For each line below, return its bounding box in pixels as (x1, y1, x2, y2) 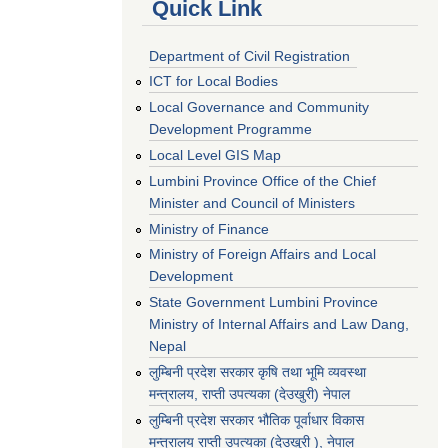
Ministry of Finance (149, 220, 269, 237)
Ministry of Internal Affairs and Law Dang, (149, 316, 409, 333)
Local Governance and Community (149, 99, 369, 116)
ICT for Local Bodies (149, 73, 278, 90)
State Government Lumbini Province (149, 294, 378, 311)
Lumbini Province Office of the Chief (149, 172, 376, 189)
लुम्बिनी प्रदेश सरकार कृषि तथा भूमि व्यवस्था (149, 363, 366, 380)
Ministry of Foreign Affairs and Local (149, 246, 376, 263)
